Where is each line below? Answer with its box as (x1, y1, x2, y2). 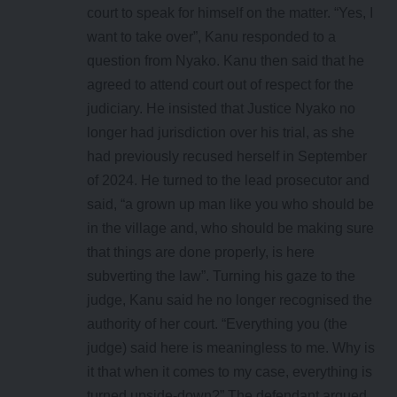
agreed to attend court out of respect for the (87, 77, 354, 93)
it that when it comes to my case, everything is (87, 364, 372, 380)
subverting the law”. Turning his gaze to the (87, 269, 355, 284)
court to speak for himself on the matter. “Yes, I (87, 5, 373, 21)
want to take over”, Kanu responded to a (87, 29, 336, 45)
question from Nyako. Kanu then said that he (87, 53, 364, 69)
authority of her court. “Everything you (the (87, 316, 347, 332)
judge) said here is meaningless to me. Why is (87, 340, 375, 356)
